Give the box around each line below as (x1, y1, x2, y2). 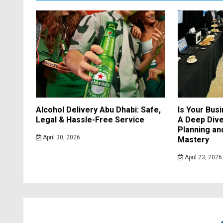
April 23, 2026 (183, 154, 222, 161)
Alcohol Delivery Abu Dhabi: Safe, (36, 105, 161, 114)
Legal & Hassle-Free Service (36, 115, 144, 124)
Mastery (178, 135, 209, 144)
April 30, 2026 (41, 134, 80, 141)
